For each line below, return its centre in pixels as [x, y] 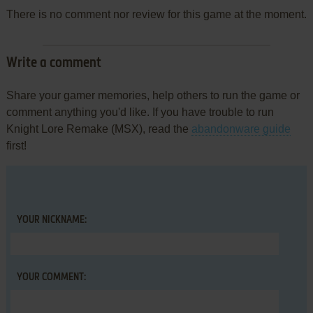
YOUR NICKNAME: [51, 220]
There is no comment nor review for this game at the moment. [156, 15]
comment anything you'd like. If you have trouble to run [140, 112]
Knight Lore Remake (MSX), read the [99, 129]
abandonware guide [241, 129]
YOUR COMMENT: [51, 278]
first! [16, 146]
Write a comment [53, 64]
